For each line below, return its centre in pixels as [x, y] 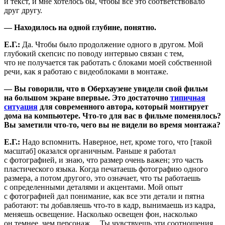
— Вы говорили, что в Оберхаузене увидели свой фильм [106, 88]
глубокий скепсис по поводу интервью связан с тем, [94, 53]
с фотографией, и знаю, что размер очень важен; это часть [103, 160]
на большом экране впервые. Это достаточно [87, 97]
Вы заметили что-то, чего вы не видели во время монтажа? [112, 125]
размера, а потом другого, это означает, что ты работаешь [102, 178]
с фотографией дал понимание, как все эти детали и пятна [104, 196]
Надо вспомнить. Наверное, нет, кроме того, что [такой [117, 142]
